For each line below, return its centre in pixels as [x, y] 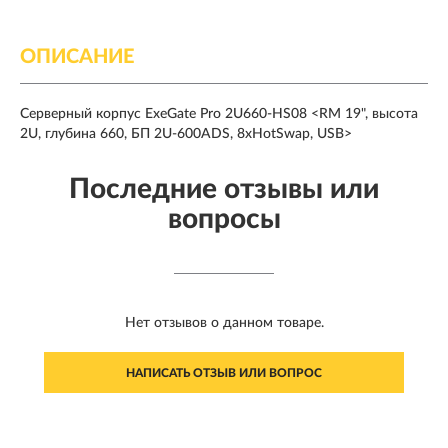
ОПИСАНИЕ [77, 57]
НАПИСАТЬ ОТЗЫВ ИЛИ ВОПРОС [224, 373]
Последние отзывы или [224, 189]
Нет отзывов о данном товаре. [224, 323]
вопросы [224, 219]
